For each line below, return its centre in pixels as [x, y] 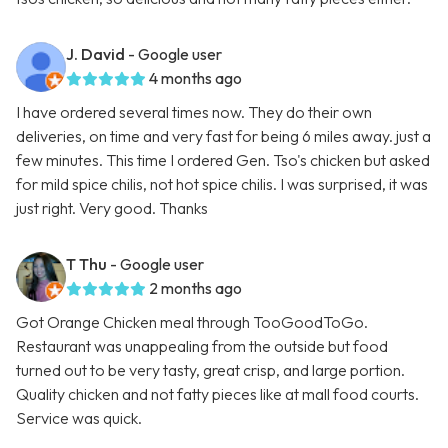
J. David [95, 54]
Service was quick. [79, 418]
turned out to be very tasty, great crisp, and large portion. [210, 370]
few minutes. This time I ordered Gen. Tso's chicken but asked [223, 160]
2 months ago [195, 288]
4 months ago [195, 78]
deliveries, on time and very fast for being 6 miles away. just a [223, 136]
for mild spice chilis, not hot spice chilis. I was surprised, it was [222, 184]
